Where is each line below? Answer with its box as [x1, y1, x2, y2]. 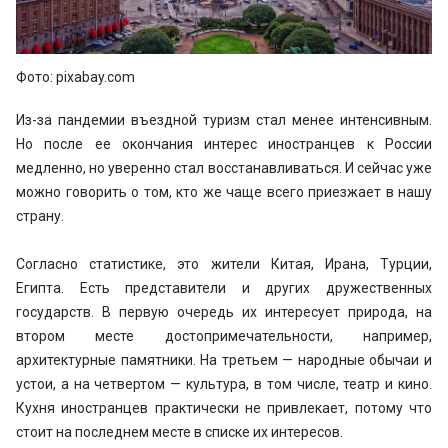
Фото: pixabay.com [16, 68, 135, 85]
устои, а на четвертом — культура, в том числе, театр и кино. [16, 375, 432, 392]
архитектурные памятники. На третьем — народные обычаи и [16, 351, 432, 368]
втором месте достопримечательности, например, [16, 327, 432, 344]
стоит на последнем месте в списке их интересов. [16, 423, 343, 440]
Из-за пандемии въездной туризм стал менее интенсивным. [16, 111, 432, 128]
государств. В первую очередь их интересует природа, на [16, 303, 432, 320]
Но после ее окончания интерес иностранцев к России [16, 135, 432, 152]
